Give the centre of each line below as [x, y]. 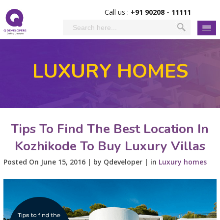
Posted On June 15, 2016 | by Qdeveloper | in [81, 162]
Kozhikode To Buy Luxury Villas [110, 146]
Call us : [118, 12]
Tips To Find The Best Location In [110, 129]
